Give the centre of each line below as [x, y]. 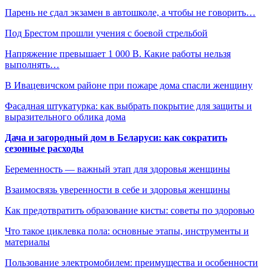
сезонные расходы [44, 148]
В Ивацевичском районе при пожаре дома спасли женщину [129, 85]
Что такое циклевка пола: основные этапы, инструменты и [127, 231]
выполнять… [32, 64]
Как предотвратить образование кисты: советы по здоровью [130, 210]
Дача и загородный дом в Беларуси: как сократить [116, 137]
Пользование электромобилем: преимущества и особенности [131, 262]
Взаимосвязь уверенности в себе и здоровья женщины [117, 189]
